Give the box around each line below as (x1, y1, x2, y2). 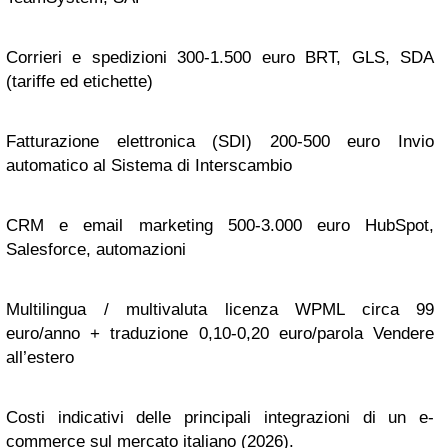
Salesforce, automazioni (6, 240, 186, 259)
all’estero (6, 348, 74, 367)
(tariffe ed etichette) (6, 72, 153, 91)
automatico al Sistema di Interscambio (6, 156, 292, 175)
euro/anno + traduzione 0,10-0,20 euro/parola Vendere (6, 324, 434, 343)
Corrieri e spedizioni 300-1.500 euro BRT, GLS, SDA (6, 48, 434, 67)
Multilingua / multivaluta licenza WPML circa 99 (6, 300, 434, 319)
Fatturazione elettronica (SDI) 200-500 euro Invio (6, 132, 434, 151)
